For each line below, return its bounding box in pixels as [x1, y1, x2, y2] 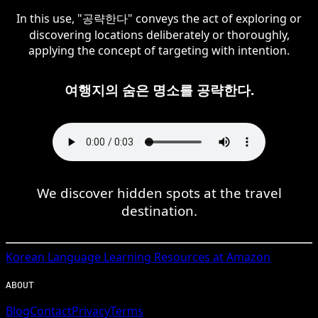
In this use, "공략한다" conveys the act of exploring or [16, 10, 302, 26]
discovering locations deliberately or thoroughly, [28, 26, 290, 43]
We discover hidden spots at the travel [36, 183, 282, 202]
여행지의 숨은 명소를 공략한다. [64, 80, 254, 99]
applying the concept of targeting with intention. [28, 42, 290, 58]
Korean [6, 248, 45, 265]
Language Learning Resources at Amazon [45, 248, 270, 265]
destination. [121, 201, 197, 219]
